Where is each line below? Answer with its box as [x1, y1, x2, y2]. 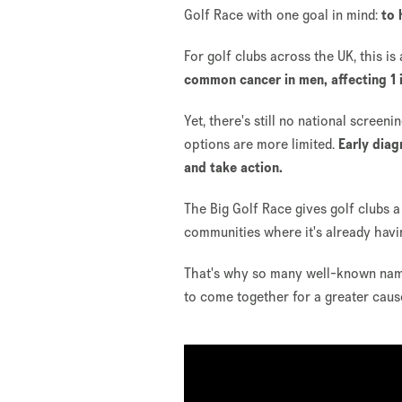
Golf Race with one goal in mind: [184, 5, 382, 25]
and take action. [184, 158, 284, 178]
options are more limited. [184, 135, 339, 154]
